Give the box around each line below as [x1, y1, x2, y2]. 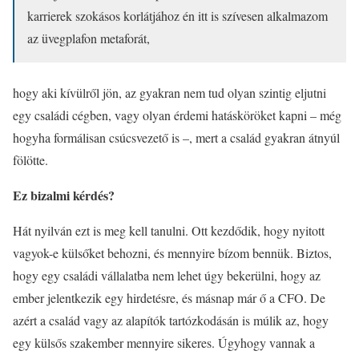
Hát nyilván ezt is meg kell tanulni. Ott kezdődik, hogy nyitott [13, 222, 325, 239]
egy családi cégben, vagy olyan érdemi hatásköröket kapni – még [13, 107, 341, 123]
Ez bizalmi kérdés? [13, 186, 115, 204]
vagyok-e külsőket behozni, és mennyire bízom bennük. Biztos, [13, 244, 332, 261]
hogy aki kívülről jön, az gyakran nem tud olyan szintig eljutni [13, 84, 326, 101]
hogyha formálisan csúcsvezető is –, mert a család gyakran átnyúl [13, 129, 340, 146]
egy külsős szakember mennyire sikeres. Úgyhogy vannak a [13, 334, 315, 351]
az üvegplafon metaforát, [27, 30, 150, 46]
